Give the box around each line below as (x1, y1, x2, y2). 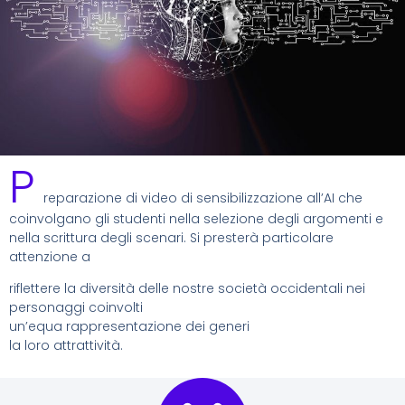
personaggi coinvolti (9, 298, 143, 317)
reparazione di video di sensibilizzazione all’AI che (43, 189, 363, 208)
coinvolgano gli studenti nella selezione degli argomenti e (9, 210, 383, 229)
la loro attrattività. (9, 336, 123, 355)
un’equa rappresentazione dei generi (9, 317, 250, 336)
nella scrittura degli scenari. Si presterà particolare (9, 229, 334, 248)
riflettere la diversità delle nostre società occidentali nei (9, 279, 365, 298)
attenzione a (9, 248, 90, 267)
